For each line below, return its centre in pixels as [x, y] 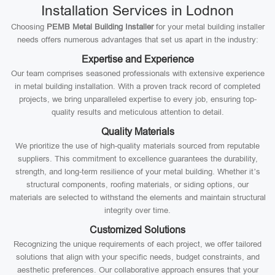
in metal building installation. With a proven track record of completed [137, 86]
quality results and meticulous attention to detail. [137, 112]
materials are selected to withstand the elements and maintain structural [137, 197]
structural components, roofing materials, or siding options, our [137, 184]
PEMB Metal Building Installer [100, 27]
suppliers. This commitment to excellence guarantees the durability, [137, 159]
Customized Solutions [137, 230]
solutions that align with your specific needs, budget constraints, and [137, 257]
